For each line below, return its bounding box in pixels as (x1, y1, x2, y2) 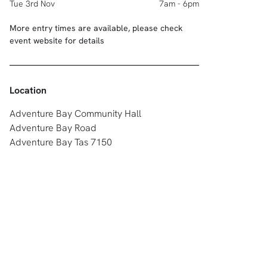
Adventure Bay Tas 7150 (10, 136, 112, 148)
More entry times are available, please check (10, 23, 182, 33)
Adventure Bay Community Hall (10, 107, 141, 120)
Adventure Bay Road (10, 122, 97, 134)
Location (10, 84, 46, 97)
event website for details (10, 35, 104, 46)
